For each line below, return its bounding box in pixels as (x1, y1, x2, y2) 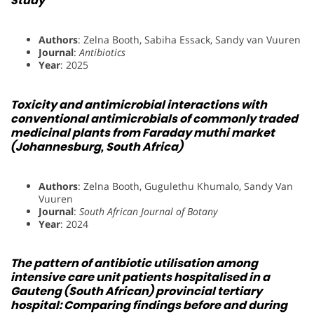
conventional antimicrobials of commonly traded (11, 110, 298, 127)
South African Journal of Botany (79, 204, 217, 218)
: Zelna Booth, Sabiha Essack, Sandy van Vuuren (78, 33, 301, 47)
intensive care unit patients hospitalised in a (11, 269, 270, 286)
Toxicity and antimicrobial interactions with (11, 96, 267, 113)
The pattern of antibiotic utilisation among (11, 255, 258, 272)
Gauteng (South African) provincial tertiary (11, 283, 262, 300)
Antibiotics (79, 46, 125, 60)
